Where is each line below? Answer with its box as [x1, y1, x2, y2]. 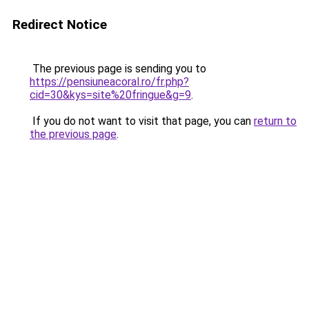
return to [254, 114, 297, 128]
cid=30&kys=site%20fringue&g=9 [30, 88, 191, 101]
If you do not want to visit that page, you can [30, 114, 254, 128]
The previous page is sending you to [30, 62, 206, 75]
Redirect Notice [12, 17, 107, 32]
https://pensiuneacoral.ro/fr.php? [30, 75, 189, 88]
